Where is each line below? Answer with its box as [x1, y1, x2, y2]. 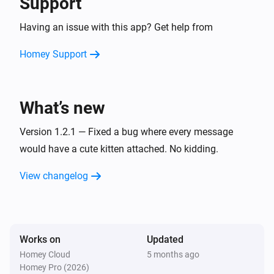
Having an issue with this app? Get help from [20, 21, 213, 33]
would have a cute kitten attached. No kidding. [20, 143, 218, 155]
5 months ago [147, 249, 199, 259]
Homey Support [20, 48, 87, 60]
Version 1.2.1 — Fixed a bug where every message [20, 125, 233, 138]
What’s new [20, 97, 105, 118]
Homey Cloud [20, 249, 70, 259]
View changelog [20, 169, 88, 182]
